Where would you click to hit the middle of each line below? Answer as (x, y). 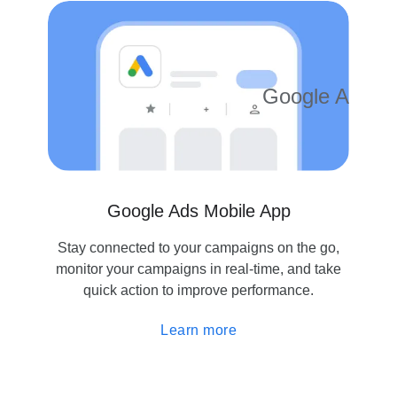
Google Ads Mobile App (198, 210)
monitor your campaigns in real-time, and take (198, 269)
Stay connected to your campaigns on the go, (198, 247)
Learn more (198, 330)
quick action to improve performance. (198, 290)
